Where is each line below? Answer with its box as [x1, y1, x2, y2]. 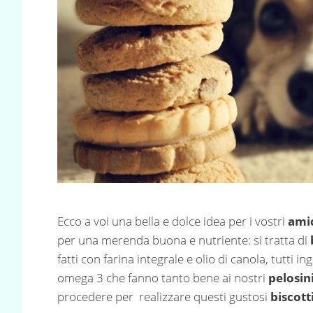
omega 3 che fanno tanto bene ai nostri [57, 269, 268, 286]
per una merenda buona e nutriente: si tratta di [57, 231, 310, 248]
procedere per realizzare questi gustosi [57, 288, 270, 305]
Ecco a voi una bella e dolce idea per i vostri [57, 212, 288, 229]
